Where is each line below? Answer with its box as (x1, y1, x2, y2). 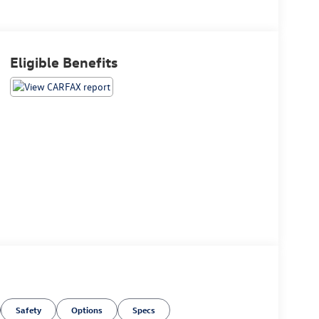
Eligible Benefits (9, 53, 117, 71)
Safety (16, 303, 42, 315)
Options (71, 303, 103, 315)
